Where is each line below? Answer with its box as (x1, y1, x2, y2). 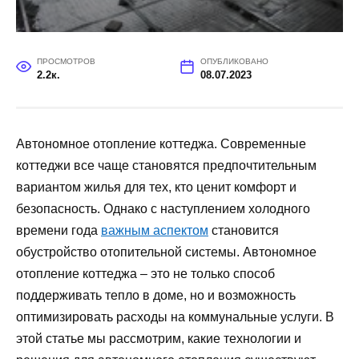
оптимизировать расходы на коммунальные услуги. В (16, 309, 334, 324)
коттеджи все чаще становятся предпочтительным (16, 158, 317, 172)
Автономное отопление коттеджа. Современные (16, 136, 306, 151)
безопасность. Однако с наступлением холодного (16, 201, 310, 216)
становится (208, 223, 279, 237)
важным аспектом (101, 223, 208, 237)
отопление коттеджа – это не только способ (16, 266, 275, 280)
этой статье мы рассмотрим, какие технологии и (16, 331, 301, 345)
